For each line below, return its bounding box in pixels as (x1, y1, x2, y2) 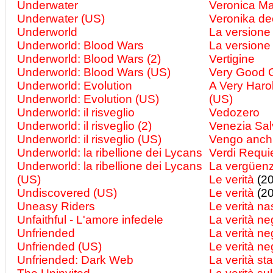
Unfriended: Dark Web (17, 253, 133, 266)
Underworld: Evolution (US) (17, 93, 159, 105)
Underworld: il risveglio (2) (17, 119, 152, 132)
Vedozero (209, 106, 260, 119)
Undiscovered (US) (17, 186, 117, 199)
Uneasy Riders (17, 200, 95, 213)
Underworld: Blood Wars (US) (17, 66, 171, 79)
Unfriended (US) (17, 240, 102, 253)
